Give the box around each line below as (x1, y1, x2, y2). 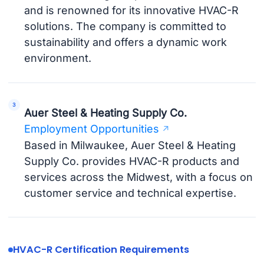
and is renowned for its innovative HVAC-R (24, 4, 239, 17)
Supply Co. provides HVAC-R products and (24, 155, 240, 168)
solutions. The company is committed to (24, 20, 227, 33)
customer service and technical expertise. (24, 187, 237, 200)
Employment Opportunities (24, 123, 160, 136)
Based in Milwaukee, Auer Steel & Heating (24, 139, 236, 152)
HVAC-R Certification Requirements (12, 243, 189, 257)
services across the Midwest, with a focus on (24, 171, 253, 184)
